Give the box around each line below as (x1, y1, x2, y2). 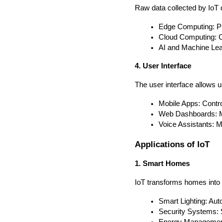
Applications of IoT (135, 139, 210, 149)
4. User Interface (135, 62, 191, 70)
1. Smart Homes (135, 159, 190, 167)
